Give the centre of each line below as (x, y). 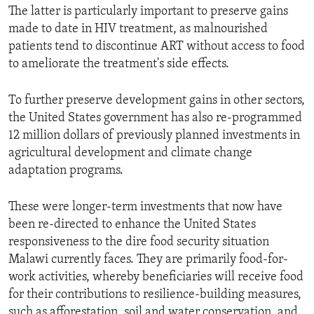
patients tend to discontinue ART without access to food (157, 47)
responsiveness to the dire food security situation (139, 243)
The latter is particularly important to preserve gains (148, 12)
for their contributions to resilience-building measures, (155, 295)
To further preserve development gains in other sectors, (157, 101)
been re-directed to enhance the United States (132, 225)
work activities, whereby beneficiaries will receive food (156, 278)
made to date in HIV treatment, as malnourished (138, 29)
